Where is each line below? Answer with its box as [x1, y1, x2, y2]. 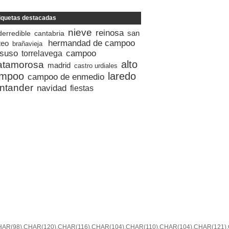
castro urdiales [74, 62, 118, 70]
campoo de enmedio [28, 72, 104, 82]
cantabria [34, 29, 64, 37]
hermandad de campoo [48, 38, 135, 48]
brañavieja [12, 40, 42, 48]
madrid [48, 61, 71, 70]
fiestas [70, 84, 94, 93]
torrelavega [21, 49, 62, 58]
